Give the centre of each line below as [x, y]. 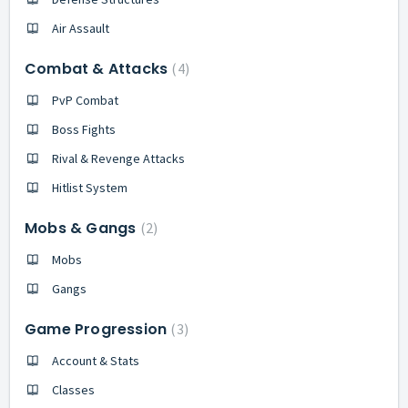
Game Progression [98, 329]
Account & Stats [96, 361]
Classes [73, 390]
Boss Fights [84, 129]
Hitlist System [90, 188]
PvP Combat [85, 100]
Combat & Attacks [98, 69]
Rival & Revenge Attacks [118, 158]
